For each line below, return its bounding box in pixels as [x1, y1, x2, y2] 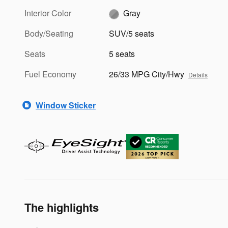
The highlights [24, 199, 99, 215]
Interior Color [24, 7, 71, 19]
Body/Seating [24, 27, 73, 39]
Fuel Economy [24, 68, 76, 80]
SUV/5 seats [109, 27, 155, 39]
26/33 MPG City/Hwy [109, 68, 185, 80]
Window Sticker [36, 99, 96, 111]
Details [188, 70, 208, 79]
